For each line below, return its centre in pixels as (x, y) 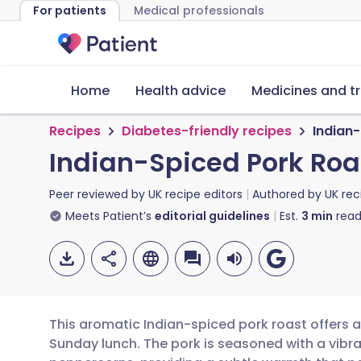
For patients (70, 10)
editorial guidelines (212, 216)
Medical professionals (199, 10)
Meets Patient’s (108, 216)
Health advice (180, 91)
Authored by (288, 194)
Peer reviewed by (99, 194)
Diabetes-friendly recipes (207, 131)
